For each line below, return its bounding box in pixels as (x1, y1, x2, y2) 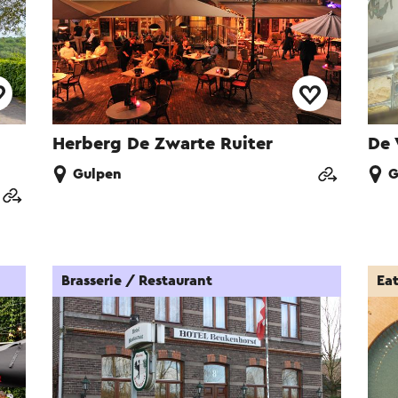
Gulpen (73, 167, 123, 182)
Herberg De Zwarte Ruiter (52, 135, 274, 154)
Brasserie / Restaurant (61, 274, 213, 289)
